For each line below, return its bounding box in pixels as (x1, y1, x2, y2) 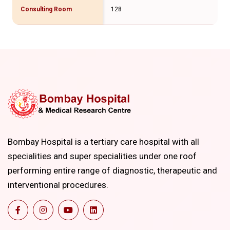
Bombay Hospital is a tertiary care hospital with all (8, 137, 199, 147)
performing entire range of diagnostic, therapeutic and (8, 165, 217, 176)
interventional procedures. (8, 180, 108, 190)
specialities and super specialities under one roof (8, 151, 197, 162)
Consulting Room (21, 5, 72, 13)
